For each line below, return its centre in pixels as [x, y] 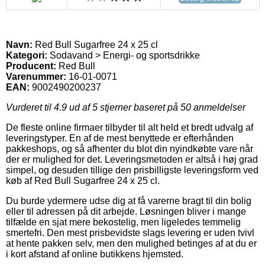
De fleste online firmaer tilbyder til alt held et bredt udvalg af [130, 127]
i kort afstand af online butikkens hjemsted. [95, 254]
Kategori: [27, 55]
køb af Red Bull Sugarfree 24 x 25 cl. [83, 180]
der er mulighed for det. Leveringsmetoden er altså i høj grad [132, 159]
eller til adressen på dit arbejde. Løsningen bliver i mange [126, 211]
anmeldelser [218, 107]
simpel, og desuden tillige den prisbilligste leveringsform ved [132, 170]
